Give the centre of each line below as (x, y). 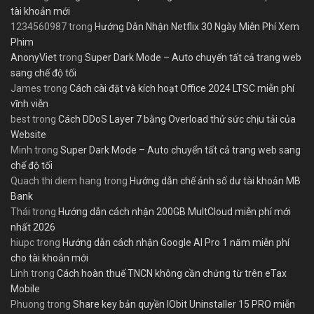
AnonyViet (34, 58)
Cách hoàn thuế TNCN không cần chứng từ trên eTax (172, 274)
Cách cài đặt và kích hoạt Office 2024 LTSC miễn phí (182, 89)
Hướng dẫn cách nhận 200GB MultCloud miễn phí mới (175, 212)
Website (28, 135)
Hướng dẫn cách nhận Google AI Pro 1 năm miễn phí (176, 243)
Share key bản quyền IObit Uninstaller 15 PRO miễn (184, 305)
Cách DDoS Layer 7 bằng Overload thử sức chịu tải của (177, 120)
